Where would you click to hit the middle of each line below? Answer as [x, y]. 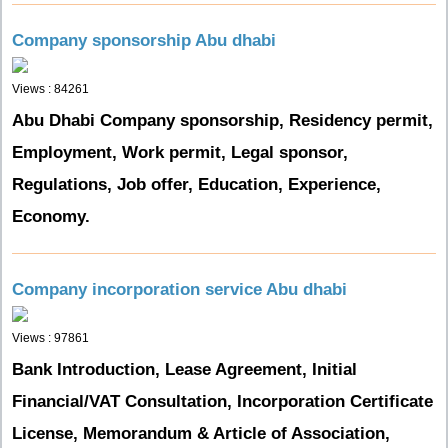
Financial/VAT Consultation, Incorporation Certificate [222, 401]
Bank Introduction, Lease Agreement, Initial [184, 369]
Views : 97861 [50, 338]
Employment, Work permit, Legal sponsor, [180, 152]
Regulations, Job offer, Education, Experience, [196, 184]
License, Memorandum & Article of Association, [201, 433]
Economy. [51, 216]
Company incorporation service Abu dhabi [179, 289]
